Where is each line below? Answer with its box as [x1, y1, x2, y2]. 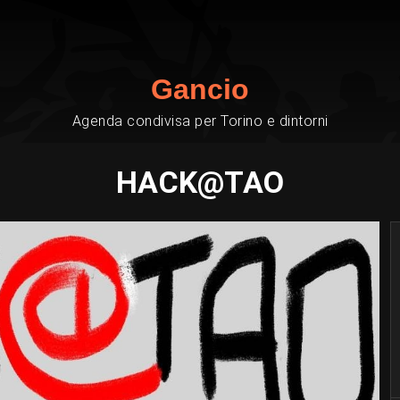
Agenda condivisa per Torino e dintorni [71, 112, 329, 129]
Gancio [151, 73, 249, 105]
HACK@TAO [116, 164, 284, 200]
